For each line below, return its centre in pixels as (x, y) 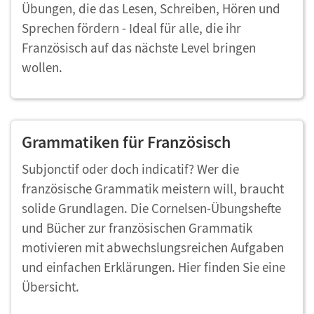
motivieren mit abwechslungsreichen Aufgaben (153, 247)
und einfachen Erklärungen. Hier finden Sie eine (153, 267)
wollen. (42, 67)
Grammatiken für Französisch (128, 142)
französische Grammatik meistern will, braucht (153, 189)
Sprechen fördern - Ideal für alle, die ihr (131, 28)
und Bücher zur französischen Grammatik (137, 228)
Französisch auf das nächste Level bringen (139, 48)
